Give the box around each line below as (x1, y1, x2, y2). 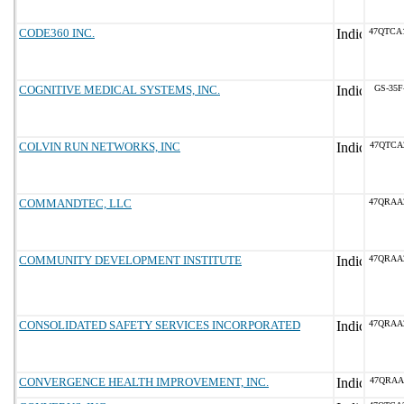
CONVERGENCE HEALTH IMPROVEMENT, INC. (19, 375, 269, 389)
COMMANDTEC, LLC (19, 197, 132, 210)
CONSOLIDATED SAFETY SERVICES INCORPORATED (19, 318, 300, 332)
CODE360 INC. (19, 26, 95, 40)
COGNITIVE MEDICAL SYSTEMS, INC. (19, 83, 220, 96)
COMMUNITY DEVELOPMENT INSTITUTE (19, 253, 242, 267)
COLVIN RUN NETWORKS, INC (19, 140, 180, 153)
